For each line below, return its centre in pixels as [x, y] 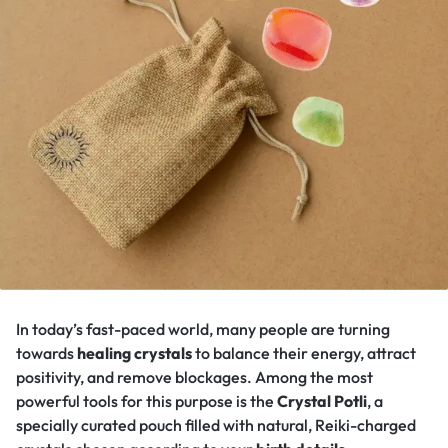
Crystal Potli [322, 401]
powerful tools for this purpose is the [146, 401]
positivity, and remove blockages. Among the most [194, 377]
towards [46, 353]
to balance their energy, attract [304, 353]
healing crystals [134, 353]
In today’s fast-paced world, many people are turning [203, 329]
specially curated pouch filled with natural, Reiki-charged [216, 425]
